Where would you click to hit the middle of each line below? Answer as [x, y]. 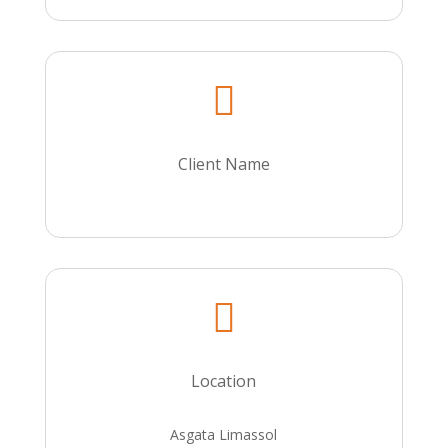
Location [224, 381]
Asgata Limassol [224, 434]
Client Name [223, 164]
